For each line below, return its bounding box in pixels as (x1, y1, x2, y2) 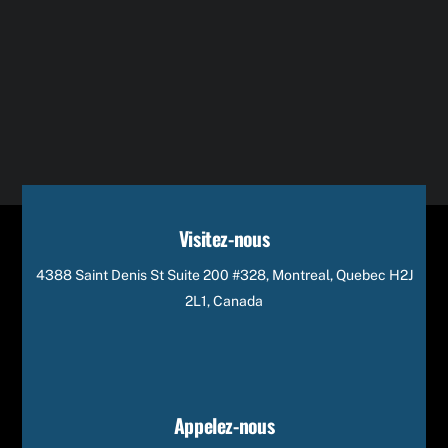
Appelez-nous (173, 410, 275, 440)
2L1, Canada (185, 292, 263, 309)
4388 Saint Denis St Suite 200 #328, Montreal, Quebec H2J (35, 266, 413, 283)
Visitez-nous (178, 223, 270, 253)
